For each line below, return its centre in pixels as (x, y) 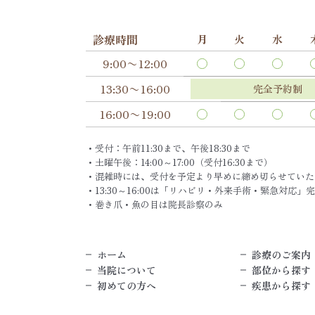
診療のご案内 (281, 255)
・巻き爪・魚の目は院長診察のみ (154, 205)
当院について (127, 270)
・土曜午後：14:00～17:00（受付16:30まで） (179, 162)
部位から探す (281, 270)
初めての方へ (127, 286)
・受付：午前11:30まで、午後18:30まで (168, 148)
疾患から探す (281, 286)
